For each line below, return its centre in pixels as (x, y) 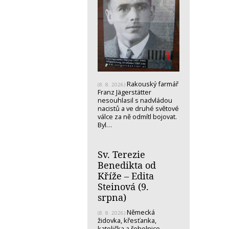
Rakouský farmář (152, 84)
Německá (140, 212)
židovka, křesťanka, (127, 221)
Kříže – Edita (126, 176)
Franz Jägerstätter (124, 92)
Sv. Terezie (121, 155)
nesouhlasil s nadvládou (135, 100)
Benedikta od (127, 165)
